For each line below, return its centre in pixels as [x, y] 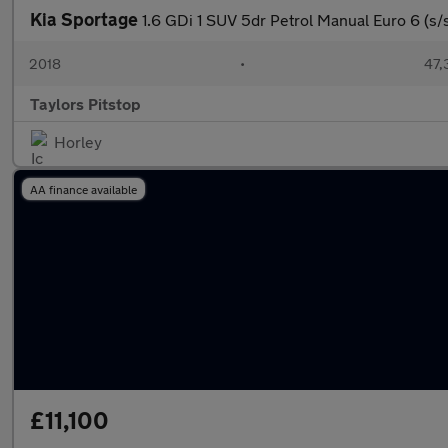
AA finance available [83, 189]
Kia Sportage [86, 19]
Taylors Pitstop [85, 103]
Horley [78, 141]
